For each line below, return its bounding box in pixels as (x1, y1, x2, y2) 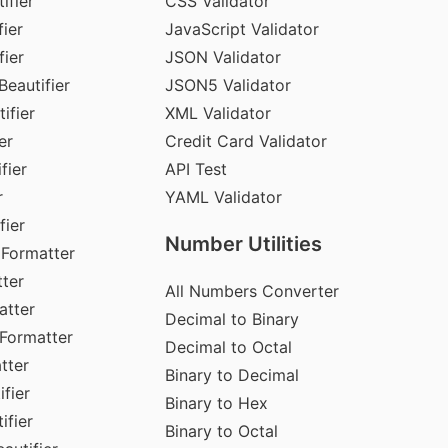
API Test (164, 158, 227, 179)
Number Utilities (164, 231, 322, 256)
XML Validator (164, 102, 271, 123)
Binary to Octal (164, 420, 278, 441)
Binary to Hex (164, 392, 268, 413)
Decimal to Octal (164, 336, 292, 357)
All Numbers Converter (164, 280, 339, 301)
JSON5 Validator (164, 74, 291, 95)
